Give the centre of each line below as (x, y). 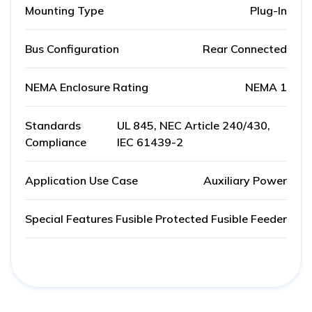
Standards (53, 126)
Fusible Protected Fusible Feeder (201, 219)
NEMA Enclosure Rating (87, 87)
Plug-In (268, 11)
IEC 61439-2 (150, 142)
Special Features (69, 219)
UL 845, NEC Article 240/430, (193, 126)
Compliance (56, 142)
